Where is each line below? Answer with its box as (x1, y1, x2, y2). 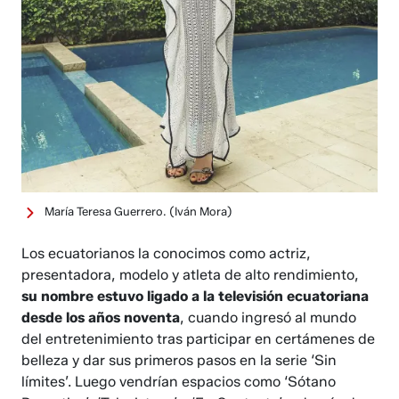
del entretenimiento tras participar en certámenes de (21, 330, 376, 347)
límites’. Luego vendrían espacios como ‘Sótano (21, 372, 337, 390)
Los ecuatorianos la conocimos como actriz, (21, 244, 312, 262)
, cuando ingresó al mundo (180, 308, 357, 326)
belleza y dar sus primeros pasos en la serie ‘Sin (21, 351, 338, 369)
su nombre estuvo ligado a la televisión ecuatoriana (21, 287, 370, 305)
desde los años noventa (21, 308, 181, 326)
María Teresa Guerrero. (45, 203, 167, 218)
